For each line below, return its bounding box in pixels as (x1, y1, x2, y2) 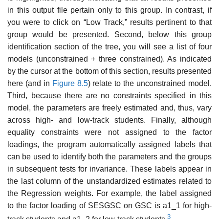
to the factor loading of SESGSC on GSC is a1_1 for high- (7, 201, 212, 210)
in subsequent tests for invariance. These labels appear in (7, 164, 212, 173)
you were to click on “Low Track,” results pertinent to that (7, 18, 212, 26)
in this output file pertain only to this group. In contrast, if (7, 5, 212, 14)
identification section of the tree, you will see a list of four (7, 42, 212, 51)
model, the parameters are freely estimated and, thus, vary (7, 103, 212, 112)
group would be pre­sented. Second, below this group (7, 30, 212, 39)
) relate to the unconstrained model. (88, 79, 212, 88)
